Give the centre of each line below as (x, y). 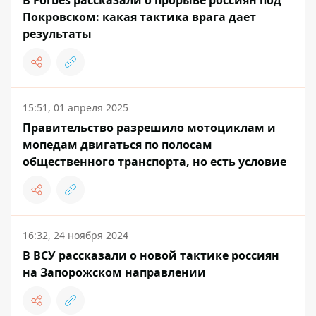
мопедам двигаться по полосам (117, 145)
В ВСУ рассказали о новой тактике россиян (151, 256)
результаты (57, 34)
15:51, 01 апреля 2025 (75, 108)
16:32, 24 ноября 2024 (75, 236)
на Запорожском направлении (114, 273)
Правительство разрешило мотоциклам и (149, 128)
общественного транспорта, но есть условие (154, 162)
